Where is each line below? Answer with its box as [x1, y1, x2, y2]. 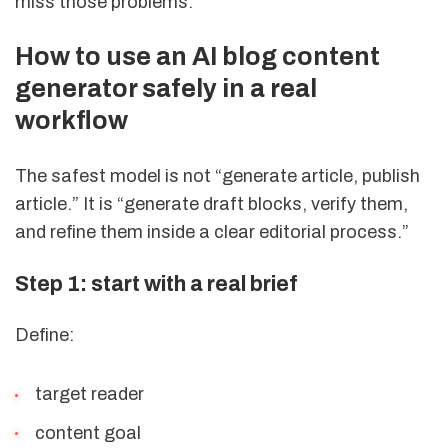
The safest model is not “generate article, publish [15, 166, 420, 187]
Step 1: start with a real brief [15, 271, 298, 296]
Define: [15, 325, 74, 346]
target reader [30, 383, 144, 404]
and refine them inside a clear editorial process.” [15, 222, 409, 243]
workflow [15, 107, 128, 135]
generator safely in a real [15, 75, 317, 103]
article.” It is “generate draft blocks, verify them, [15, 194, 408, 215]
